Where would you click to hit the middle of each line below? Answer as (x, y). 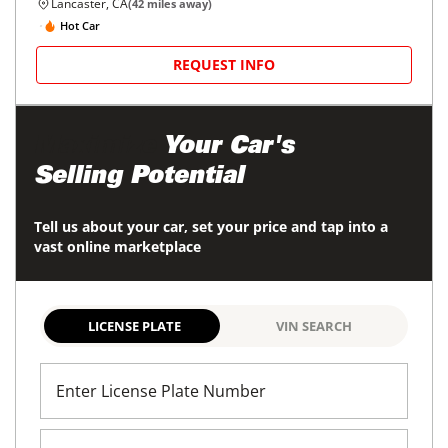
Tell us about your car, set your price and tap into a (211, 227)
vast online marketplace (117, 247)
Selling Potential (139, 178)
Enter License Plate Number (161, 391)
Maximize (95, 148)
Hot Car (80, 25)
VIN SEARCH (314, 326)
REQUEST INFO (224, 65)
